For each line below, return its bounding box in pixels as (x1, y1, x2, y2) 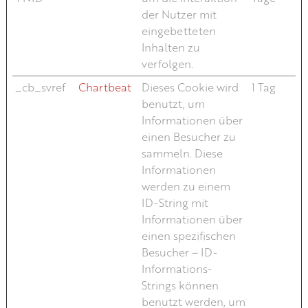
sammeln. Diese (141, 146, 223, 160)
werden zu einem (141, 179, 230, 193)
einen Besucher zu (141, 129, 236, 144)
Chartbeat (78, 80, 131, 94)
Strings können (141, 278, 219, 292)
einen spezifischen (141, 228, 236, 243)
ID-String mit (141, 195, 208, 210)
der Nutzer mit (141, 7, 217, 21)
